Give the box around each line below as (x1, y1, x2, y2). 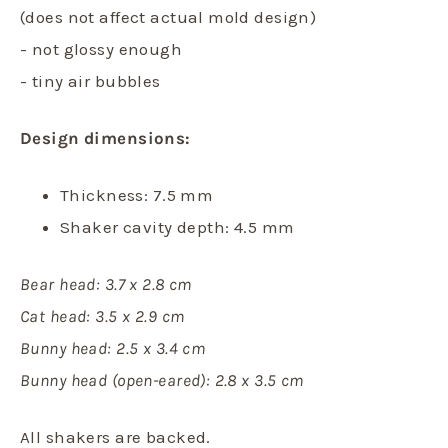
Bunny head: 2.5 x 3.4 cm (20, 338, 206, 359)
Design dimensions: (20, 128, 191, 149)
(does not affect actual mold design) (20, 7, 317, 28)
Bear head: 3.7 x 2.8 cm (20, 274, 192, 295)
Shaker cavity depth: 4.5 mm (60, 217, 295, 238)
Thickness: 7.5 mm (60, 185, 214, 206)
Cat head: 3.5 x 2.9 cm (20, 306, 185, 327)
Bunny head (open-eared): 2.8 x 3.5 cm (20, 370, 304, 391)
